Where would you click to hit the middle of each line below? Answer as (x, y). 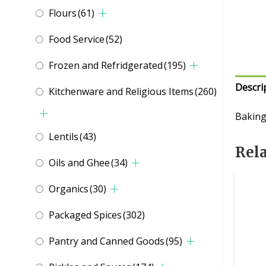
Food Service (77, 39)
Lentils (64, 137)
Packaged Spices (85, 215)
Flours (63, 13)
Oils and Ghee (79, 163)
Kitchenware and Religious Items (121, 92)
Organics (69, 189)
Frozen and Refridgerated (106, 66)
